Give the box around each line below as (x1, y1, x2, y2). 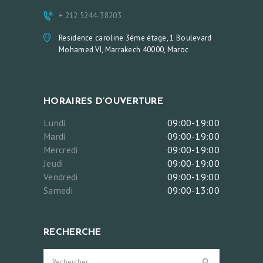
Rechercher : (43, 249, 85, 260)
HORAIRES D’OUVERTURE (43, 97, 163, 107)
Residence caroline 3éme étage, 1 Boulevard (59, 33, 212, 43)
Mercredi (43, 143, 78, 156)
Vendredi (43, 170, 78, 183)
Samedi (43, 184, 73, 196)
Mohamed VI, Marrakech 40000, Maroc (59, 45, 189, 55)
